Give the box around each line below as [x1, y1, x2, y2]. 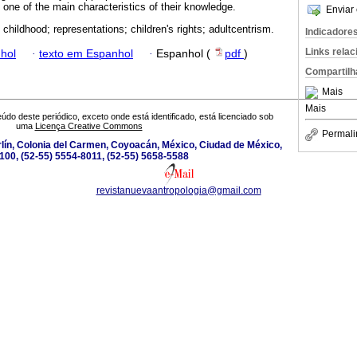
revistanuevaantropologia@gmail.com [96, 185, 261, 197]
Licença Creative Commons [34, 121, 143, 131]
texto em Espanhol [39, 47, 133, 60]
